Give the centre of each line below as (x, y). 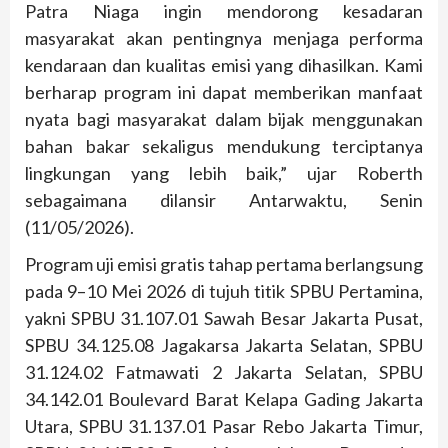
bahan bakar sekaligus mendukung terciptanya (224, 146)
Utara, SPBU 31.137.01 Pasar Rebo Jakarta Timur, (224, 426)
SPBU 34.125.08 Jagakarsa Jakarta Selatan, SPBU (224, 345)
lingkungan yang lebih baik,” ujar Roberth (224, 173)
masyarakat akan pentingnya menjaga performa (224, 38)
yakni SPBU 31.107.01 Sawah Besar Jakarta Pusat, (224, 318)
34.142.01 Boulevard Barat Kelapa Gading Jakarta (224, 399)
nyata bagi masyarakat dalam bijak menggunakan (224, 119)
